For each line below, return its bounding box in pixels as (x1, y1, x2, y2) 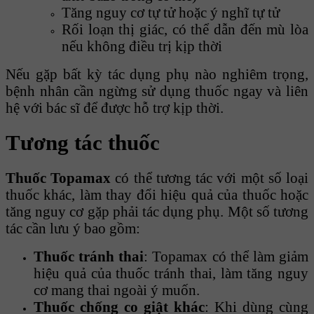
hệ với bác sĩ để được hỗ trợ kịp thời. (6, 100, 224, 116)
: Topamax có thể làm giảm (144, 248, 309, 265)
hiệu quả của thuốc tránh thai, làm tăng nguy (34, 265, 308, 282)
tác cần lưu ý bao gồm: (6, 220, 140, 237)
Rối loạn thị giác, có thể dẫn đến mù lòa (62, 21, 308, 38)
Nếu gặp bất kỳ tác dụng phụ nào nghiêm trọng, (6, 66, 308, 83)
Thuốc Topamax (6, 170, 116, 186)
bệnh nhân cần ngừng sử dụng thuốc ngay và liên (6, 83, 308, 100)
